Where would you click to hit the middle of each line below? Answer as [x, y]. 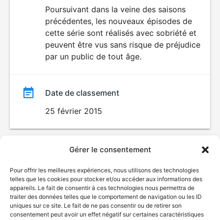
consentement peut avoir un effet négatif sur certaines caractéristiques [107, 214]
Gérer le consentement [110, 150]
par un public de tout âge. [93, 56]
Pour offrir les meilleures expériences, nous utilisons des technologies [104, 170]
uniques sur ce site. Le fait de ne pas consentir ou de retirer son [96, 206]
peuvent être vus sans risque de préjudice [123, 45]
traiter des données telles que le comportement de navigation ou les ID [106, 197]
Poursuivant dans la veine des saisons [115, 9]
